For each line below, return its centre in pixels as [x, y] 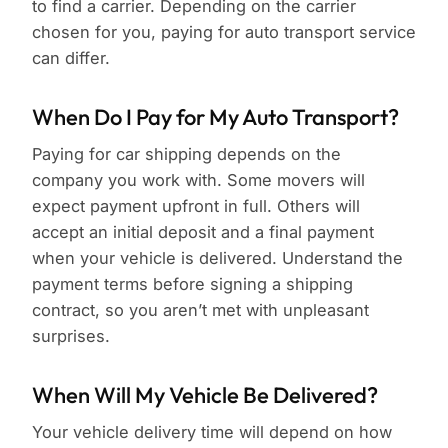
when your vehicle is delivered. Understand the [217, 258]
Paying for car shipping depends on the [186, 154]
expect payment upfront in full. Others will [196, 206]
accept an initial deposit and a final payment [203, 232]
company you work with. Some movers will [198, 180]
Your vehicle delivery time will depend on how [212, 432]
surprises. [71, 336]
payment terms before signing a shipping [192, 284]
